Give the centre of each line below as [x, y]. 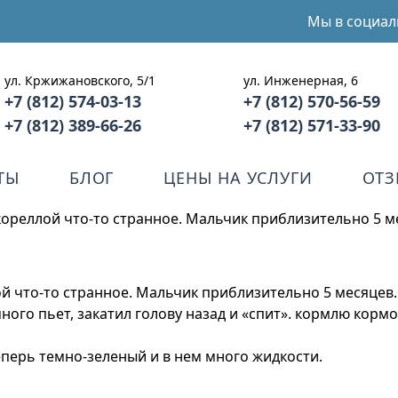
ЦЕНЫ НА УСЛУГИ [238, 178]
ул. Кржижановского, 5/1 [80, 80]
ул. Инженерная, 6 [301, 80]
